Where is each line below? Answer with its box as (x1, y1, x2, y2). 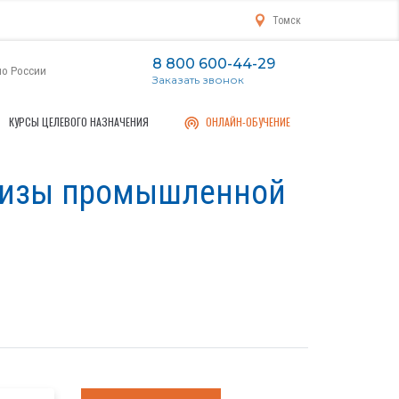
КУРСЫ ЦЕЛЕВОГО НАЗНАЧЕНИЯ (8, 114, 149, 129)
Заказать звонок (152, 73, 244, 86)
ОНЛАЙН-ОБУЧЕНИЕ (205, 114, 290, 129)
